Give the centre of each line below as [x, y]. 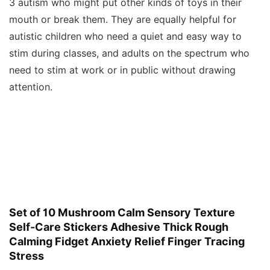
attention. [32, 87]
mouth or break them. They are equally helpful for [123, 20]
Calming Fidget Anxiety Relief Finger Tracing [127, 242]
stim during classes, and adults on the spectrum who [129, 54]
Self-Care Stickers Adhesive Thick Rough [119, 227]
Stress [27, 256]
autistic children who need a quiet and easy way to [125, 37]
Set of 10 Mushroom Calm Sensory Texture [122, 213]
